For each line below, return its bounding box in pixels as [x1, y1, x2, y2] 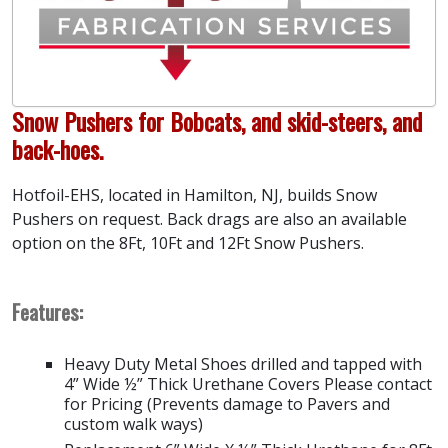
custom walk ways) [64, 412, 203, 435]
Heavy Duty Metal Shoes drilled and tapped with [64, 352, 422, 375]
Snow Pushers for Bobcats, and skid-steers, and [12, 102, 422, 139]
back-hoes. [12, 130, 103, 167]
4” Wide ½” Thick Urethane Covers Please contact [64, 372, 432, 395]
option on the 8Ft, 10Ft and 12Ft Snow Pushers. [12, 231, 364, 254]
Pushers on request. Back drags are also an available [12, 207, 407, 230]
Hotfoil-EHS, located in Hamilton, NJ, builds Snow [12, 183, 377, 206]
